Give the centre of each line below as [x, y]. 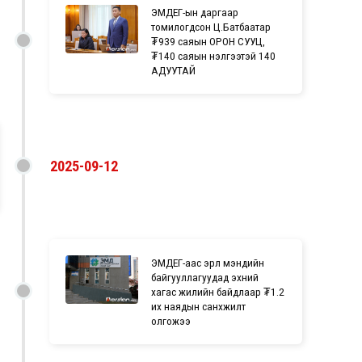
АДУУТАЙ [174, 70]
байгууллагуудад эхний [205, 277]
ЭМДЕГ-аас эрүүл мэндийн [208, 262]
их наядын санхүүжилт [199, 306]
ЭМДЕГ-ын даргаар [195, 12]
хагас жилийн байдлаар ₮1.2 [218, 291]
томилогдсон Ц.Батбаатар [211, 26]
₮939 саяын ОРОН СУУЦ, [208, 41]
